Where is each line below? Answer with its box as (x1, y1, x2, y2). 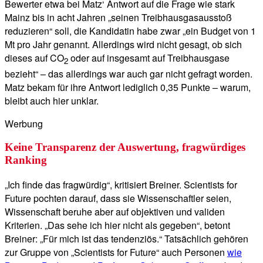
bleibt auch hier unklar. (5, 93, 99, 107)
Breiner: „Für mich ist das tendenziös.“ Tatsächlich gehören (5, 231, 248, 245)
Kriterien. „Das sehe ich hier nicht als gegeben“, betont (5, 218, 230, 232)
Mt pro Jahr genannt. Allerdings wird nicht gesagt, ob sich (5, 38, 242, 52)
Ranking (5, 154, 47, 167)
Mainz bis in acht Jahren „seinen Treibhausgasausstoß (5, 11, 232, 25)
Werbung (5, 116, 43, 130)
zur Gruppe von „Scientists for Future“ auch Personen (5, 245, 227, 259)
